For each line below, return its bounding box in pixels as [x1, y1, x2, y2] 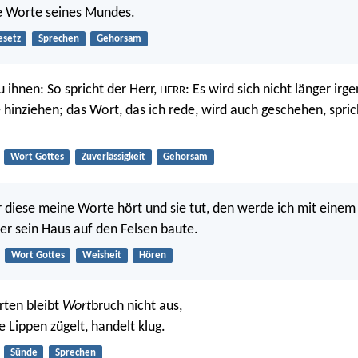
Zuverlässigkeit [81, 152, 145, 163]
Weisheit [82, 249, 121, 261]
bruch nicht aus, [91, 299, 182, 315]
